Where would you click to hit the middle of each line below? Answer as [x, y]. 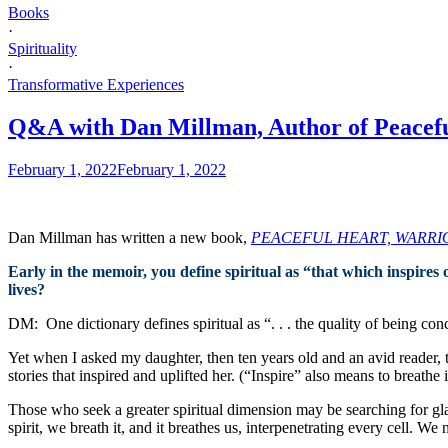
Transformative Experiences [96, 84]
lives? [26, 289]
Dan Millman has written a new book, [129, 237]
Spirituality [42, 48]
